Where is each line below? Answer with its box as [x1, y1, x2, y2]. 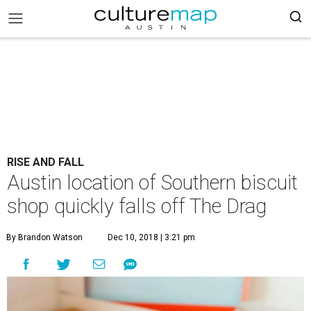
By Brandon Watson [6, 233, 83, 242]
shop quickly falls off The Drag [7, 194, 267, 218]
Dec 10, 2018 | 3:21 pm [108, 233, 195, 242]
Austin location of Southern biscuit [7, 171, 298, 194]
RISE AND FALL [7, 155, 84, 169]
